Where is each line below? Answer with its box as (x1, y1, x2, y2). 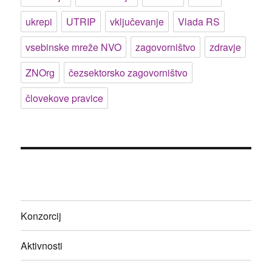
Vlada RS (178, 15, 220, 29)
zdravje (209, 40, 242, 55)
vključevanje (110, 15, 165, 29)
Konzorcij (21, 208, 62, 223)
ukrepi (25, 15, 53, 29)
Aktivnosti (21, 238, 63, 253)
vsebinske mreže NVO (25, 40, 122, 55)
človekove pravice (25, 91, 104, 106)
